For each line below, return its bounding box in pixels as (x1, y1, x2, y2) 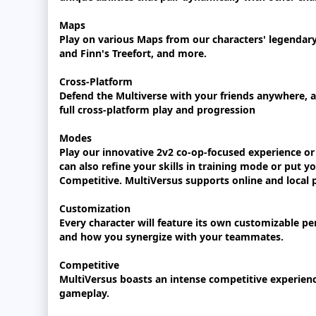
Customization (59, 202, 130, 215)
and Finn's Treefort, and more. (59, 47, 207, 60)
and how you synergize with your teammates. (59, 230, 284, 243)
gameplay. (59, 286, 109, 300)
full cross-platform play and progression (59, 103, 255, 116)
